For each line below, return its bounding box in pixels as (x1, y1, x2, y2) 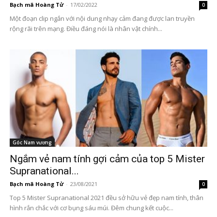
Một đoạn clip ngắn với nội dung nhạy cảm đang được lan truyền (10, 14, 195, 23)
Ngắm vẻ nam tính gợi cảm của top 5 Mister (10, 153, 205, 165)
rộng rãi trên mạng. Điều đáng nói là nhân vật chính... (10, 24, 162, 33)
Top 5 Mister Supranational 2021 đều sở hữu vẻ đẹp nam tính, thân (10, 193, 203, 202)
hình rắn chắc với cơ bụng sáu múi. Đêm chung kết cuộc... (10, 203, 173, 213)
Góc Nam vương (13, 139, 52, 146)
